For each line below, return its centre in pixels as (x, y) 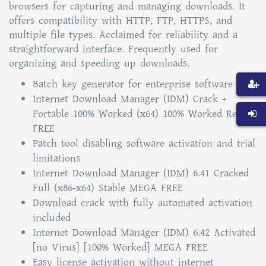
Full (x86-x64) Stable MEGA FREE (108, 188)
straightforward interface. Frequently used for (113, 49)
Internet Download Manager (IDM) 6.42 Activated (144, 232)
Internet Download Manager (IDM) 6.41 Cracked (141, 173)
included (52, 218)
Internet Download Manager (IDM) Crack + (129, 99)
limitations (56, 158)
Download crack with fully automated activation (142, 203)
